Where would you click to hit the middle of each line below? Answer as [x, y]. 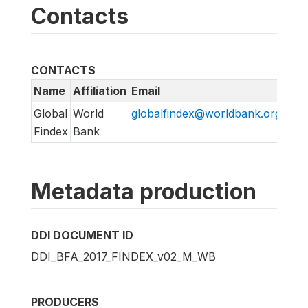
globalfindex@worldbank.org [206, 114]
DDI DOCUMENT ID [82, 235]
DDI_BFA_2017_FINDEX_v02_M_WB [123, 256]
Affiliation [100, 91]
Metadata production [144, 192]
